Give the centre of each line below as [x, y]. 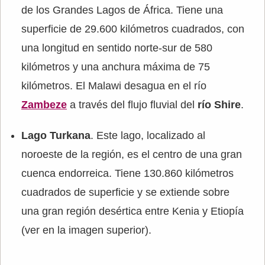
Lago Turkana [56, 136]
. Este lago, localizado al [148, 136]
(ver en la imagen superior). [86, 230]
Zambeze [44, 105]
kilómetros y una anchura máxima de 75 [116, 67]
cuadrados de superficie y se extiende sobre [125, 193]
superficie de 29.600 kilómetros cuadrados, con [133, 29]
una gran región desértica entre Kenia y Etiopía [132, 211]
